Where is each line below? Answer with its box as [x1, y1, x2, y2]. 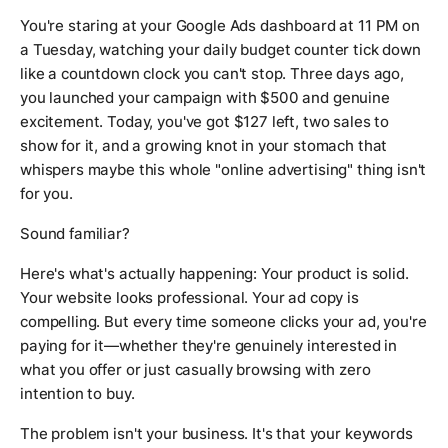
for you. [20, 184, 73, 204]
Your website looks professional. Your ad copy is [20, 288, 359, 308]
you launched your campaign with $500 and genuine [20, 88, 390, 108]
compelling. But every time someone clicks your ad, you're [20, 312, 427, 332]
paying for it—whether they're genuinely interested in [20, 336, 398, 356]
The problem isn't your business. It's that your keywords [20, 424, 413, 444]
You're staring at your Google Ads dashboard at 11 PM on [20, 16, 420, 36]
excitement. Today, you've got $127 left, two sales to [20, 112, 390, 132]
